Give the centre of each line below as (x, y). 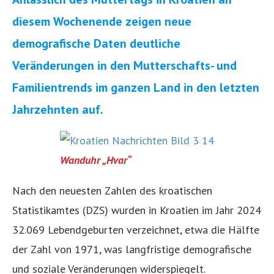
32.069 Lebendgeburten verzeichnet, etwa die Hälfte (136, 229)
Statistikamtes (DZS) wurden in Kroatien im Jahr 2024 (137, 210)
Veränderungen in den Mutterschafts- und (124, 65)
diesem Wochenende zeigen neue (102, 21)
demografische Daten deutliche (96, 43)
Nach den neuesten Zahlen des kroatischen (112, 190)
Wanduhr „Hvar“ (96, 160)
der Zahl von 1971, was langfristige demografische (132, 249)
